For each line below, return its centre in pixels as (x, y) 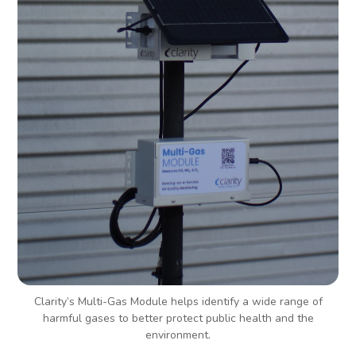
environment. (178, 335)
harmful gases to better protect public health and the (178, 319)
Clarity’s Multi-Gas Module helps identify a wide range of (178, 302)
